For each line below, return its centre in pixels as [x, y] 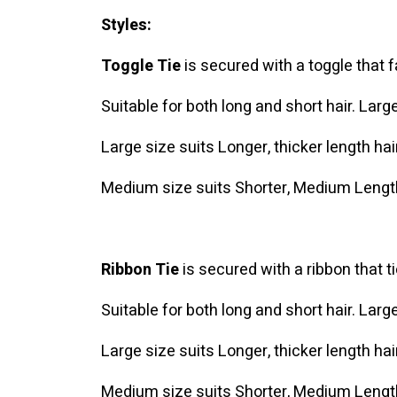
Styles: [127, 26]
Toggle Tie [141, 66]
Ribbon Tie [140, 270]
